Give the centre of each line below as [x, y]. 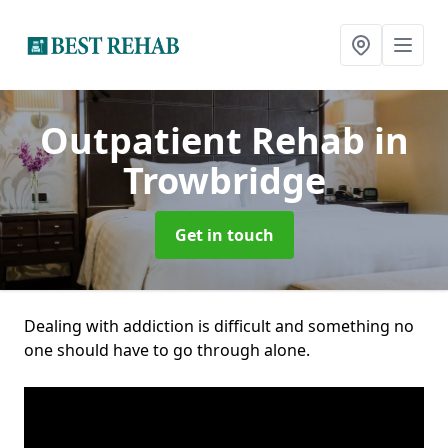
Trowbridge [224, 180]
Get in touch [224, 235]
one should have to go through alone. [167, 350]
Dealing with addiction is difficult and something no [219, 326]
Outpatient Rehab [206, 140]
